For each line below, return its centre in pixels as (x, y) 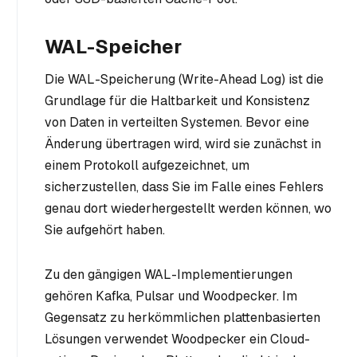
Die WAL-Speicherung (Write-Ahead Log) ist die (184, 80)
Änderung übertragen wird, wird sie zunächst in (183, 144)
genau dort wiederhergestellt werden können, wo (188, 209)
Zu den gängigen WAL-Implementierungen (169, 275)
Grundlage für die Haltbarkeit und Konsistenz (177, 101)
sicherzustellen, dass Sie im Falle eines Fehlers (184, 187)
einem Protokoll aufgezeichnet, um (147, 166)
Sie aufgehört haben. (105, 230)
